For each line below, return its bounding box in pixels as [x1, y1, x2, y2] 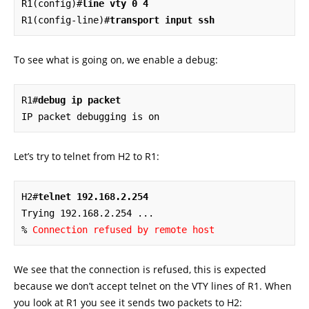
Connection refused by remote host [32, 224, 215, 236]
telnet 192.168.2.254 [38, 191, 148, 203]
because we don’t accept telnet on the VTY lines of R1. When [14, 279, 292, 293]
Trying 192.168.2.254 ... [21, 208, 165, 219]
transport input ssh [110, 14, 215, 26]
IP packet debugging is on [21, 111, 159, 123]
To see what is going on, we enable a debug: [14, 53, 218, 67]
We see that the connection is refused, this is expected [14, 263, 266, 277]
